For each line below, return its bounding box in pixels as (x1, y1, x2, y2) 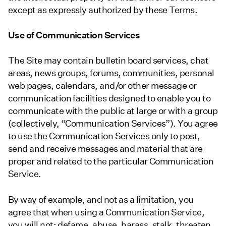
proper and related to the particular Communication (8, 156, 213, 167)
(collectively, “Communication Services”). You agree (8, 118, 218, 129)
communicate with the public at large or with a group (8, 105, 218, 117)
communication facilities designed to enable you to (8, 93, 210, 104)
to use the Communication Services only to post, (8, 131, 200, 142)
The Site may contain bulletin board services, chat (8, 55, 208, 66)
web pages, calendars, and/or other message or (8, 80, 197, 91)
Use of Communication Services (8, 30, 140, 41)
